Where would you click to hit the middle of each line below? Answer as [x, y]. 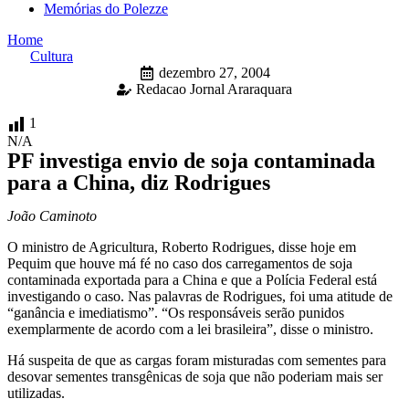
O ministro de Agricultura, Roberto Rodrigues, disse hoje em [182, 246]
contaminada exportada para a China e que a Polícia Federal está [192, 279]
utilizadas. [36, 393]
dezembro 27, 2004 [214, 73]
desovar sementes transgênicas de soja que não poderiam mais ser [195, 376]
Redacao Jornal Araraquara [214, 89]
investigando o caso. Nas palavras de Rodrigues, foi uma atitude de [200, 296]
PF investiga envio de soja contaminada [191, 160]
